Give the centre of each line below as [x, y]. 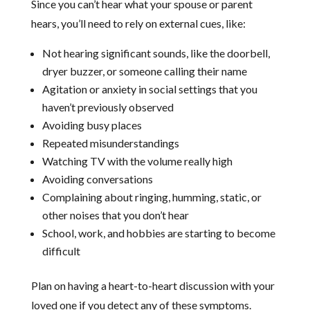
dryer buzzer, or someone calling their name [144, 71]
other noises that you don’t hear [115, 215]
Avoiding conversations [97, 179]
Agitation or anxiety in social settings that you [149, 89]
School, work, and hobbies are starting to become [158, 232]
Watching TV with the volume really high [137, 161]
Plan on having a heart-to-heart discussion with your [153, 285]
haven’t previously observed [108, 107]
